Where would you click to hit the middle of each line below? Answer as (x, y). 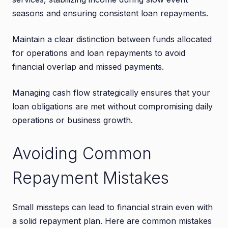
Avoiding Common (82, 153)
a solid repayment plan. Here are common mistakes (112, 221)
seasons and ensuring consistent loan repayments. (110, 13)
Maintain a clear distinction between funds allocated (112, 39)
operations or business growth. (73, 120)
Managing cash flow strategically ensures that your (111, 92)
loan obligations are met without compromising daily (112, 106)
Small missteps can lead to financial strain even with (112, 207)
